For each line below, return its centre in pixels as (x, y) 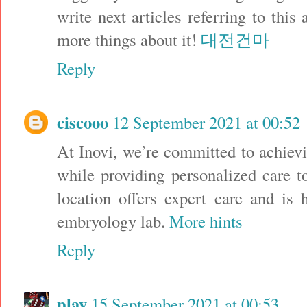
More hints (206, 221)
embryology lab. (113, 221)
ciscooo (83, 122)
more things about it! (129, 40)
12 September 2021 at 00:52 (206, 123)
